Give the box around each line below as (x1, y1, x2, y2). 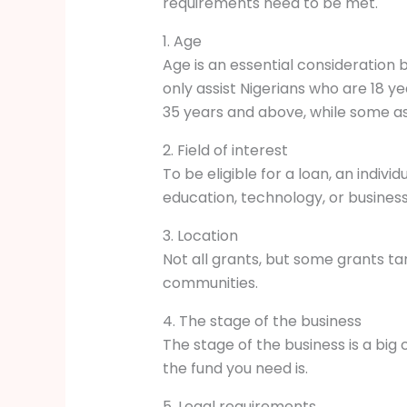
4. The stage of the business (162, 311, 365, 333)
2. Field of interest (162, 140, 292, 162)
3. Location (162, 225, 238, 247)
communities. (162, 273, 258, 294)
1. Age (162, 31, 202, 53)
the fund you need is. (162, 358, 312, 380)
